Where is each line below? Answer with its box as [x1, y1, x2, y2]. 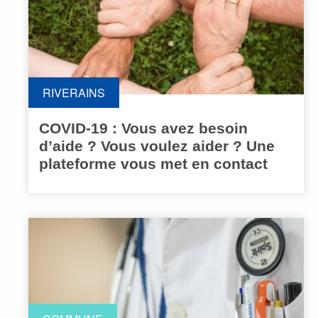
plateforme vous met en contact [39, 155, 268, 172]
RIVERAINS [43, 84, 105, 102]
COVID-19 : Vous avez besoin [39, 120, 248, 137]
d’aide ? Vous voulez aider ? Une [39, 138, 275, 155]
